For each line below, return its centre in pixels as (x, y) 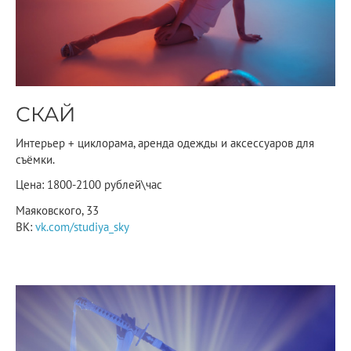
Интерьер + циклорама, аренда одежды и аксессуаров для (165, 143)
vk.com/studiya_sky (82, 226)
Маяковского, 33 (57, 210)
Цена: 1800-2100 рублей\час (95, 185)
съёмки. (35, 160)
